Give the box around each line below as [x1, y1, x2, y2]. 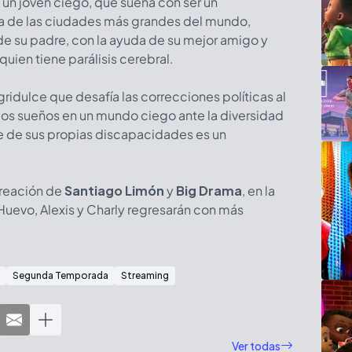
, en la [242, 182, 275, 199]
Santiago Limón [64, 182, 164, 199]
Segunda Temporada [13, 269, 108, 281]
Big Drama [176, 182, 242, 199]
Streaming [121, 269, 169, 281]
